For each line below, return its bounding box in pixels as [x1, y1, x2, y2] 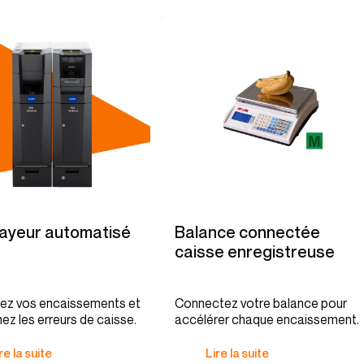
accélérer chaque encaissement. [175, 311, 359, 327]
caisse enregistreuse [175, 242, 335, 262]
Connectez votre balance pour [175, 295, 347, 311]
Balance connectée [175, 223, 320, 242]
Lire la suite [206, 345, 269, 360]
